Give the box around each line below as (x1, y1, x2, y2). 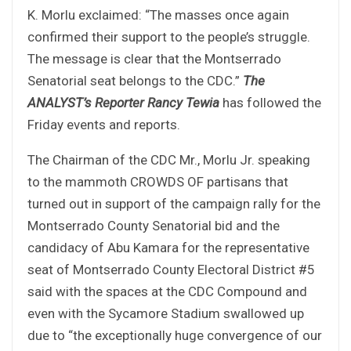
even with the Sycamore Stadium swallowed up (27, 305, 304, 321)
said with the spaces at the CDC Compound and (27, 283, 307, 299)
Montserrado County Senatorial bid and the (27, 217, 280, 233)
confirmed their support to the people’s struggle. (27, 28, 310, 45)
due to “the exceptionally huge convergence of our (27, 327, 322, 343)
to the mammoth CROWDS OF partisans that (27, 173, 288, 190)
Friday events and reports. (27, 116, 180, 132)
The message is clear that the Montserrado (27, 50, 281, 67)
